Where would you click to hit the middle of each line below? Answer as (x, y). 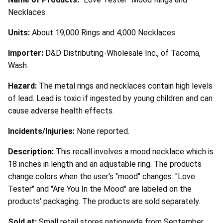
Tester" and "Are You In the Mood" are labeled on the (100, 189)
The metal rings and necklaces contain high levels (126, 86)
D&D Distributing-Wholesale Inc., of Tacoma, (123, 53)
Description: (32, 152)
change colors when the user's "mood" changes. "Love (102, 177)
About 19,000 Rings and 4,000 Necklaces (104, 33)
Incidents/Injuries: (42, 131)
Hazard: (23, 86)
